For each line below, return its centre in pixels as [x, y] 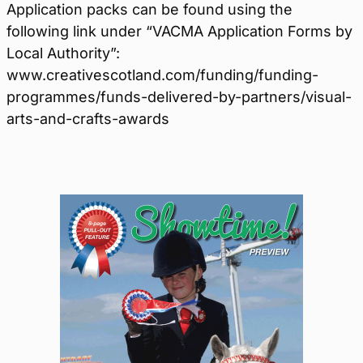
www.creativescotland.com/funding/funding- [162, 75]
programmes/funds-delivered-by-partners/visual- [179, 97]
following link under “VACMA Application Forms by [179, 31]
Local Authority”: [63, 53]
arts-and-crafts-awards [88, 119]
